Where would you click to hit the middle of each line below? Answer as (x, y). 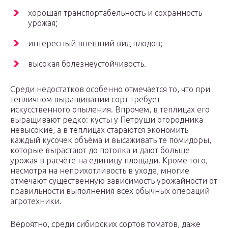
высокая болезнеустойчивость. (87, 64)
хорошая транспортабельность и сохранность (115, 13)
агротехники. (36, 201)
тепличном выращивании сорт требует (85, 99)
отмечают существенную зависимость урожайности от (114, 181)
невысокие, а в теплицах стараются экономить (99, 130)
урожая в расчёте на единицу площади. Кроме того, (109, 161)
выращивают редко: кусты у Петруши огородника (107, 120)
